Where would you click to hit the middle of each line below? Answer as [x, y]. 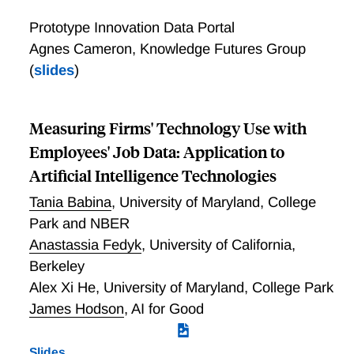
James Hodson [76, 309]
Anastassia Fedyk [85, 245]
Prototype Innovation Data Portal [132, 28]
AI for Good [167, 309]
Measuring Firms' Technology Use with [168, 128]
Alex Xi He [62, 288]
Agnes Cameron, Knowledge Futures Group [167, 49]
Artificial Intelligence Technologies [153, 175]
